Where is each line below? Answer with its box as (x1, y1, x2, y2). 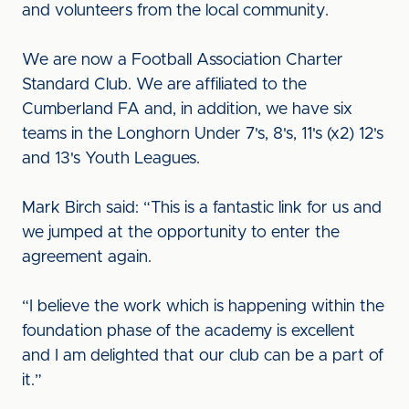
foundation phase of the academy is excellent (22, 323, 355, 340)
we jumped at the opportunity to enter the (22, 225, 340, 241)
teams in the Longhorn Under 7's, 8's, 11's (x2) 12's (22, 126, 383, 142)
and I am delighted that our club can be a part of (22, 348, 383, 364)
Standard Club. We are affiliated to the (22, 77, 307, 93)
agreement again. (22, 249, 156, 266)
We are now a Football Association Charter (22, 52, 343, 68)
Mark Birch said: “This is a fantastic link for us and (22, 200, 382, 216)
